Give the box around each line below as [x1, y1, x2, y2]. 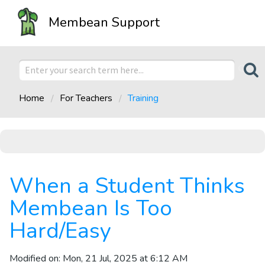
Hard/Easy [9, 215, 111, 245]
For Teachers [60, 91, 112, 105]
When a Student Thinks [9, 170, 245, 201]
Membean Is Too [9, 193, 172, 223]
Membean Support [49, 13, 160, 31]
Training [128, 91, 159, 105]
